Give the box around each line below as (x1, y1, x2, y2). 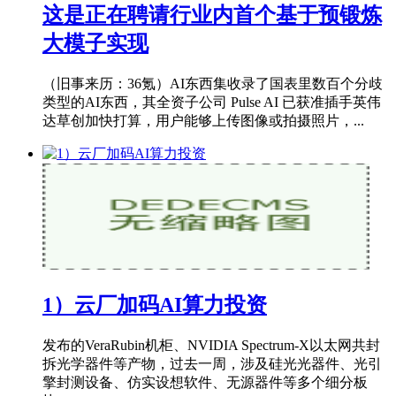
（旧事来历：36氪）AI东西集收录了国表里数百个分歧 (42, 76, 383, 92)
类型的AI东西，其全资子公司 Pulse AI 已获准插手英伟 (42, 95, 381, 110)
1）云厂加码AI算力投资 (42, 293, 267, 317)
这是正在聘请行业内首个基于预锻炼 (42, 4, 382, 27)
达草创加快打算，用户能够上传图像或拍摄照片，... (42, 113, 364, 129)
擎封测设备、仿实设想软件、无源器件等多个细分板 (42, 375, 368, 391)
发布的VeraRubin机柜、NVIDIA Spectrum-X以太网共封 (42, 338, 380, 354)
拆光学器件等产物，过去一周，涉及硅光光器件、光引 (42, 356, 382, 372)
